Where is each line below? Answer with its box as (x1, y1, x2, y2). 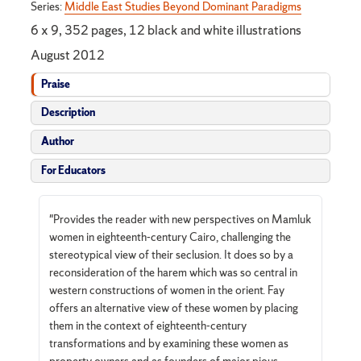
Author (40, 135, 74, 149)
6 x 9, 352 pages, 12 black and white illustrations (31, 21, 302, 39)
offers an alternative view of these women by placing (48, 301, 298, 316)
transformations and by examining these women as (48, 336, 288, 351)
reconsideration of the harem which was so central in (48, 265, 297, 280)
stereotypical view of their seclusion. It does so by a (48, 247, 293, 263)
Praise (40, 77, 70, 91)
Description (40, 106, 95, 120)
